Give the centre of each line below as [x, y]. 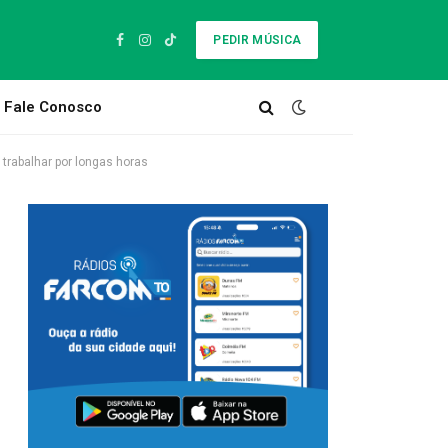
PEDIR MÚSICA [257, 40]
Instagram [176, 48]
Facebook [149, 48]
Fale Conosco [53, 107]
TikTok [189, 48]
